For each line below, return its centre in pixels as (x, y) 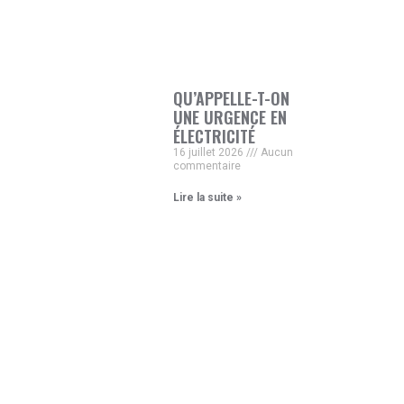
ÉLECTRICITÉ (214, 136)
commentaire (207, 165)
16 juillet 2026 (209, 152)
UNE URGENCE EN (230, 117)
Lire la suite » (207, 197)
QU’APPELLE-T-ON (231, 98)
